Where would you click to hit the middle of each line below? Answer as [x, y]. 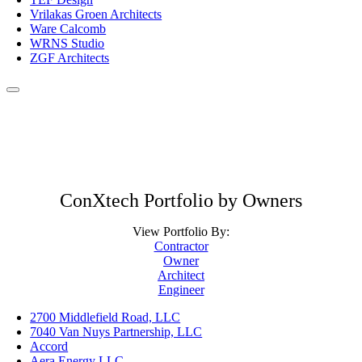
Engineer [181, 289]
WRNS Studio [67, 43]
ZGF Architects [70, 57]
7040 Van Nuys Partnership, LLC [116, 331]
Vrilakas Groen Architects [96, 14]
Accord [49, 346]
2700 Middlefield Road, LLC [105, 317]
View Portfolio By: [181, 231]
